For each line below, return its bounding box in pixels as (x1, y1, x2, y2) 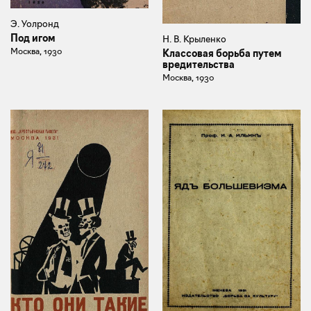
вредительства (162, 58, 235, 72)
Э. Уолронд (10, 18, 59, 30)
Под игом (10, 32, 56, 45)
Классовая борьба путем (162, 47, 282, 60)
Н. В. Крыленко (162, 33, 226, 45)
